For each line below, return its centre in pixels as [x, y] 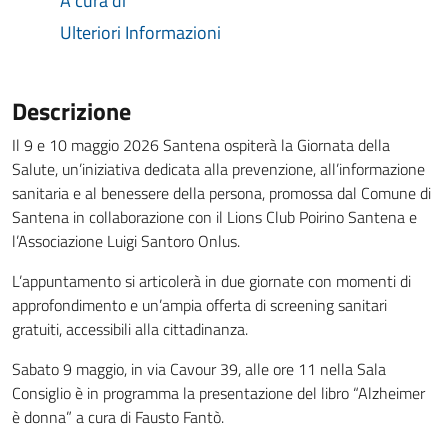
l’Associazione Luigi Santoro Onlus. [126, 241]
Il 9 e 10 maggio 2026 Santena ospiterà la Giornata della [201, 145]
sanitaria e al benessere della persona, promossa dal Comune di [221, 193]
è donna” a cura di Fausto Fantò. [118, 417]
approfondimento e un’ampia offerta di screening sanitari [199, 305]
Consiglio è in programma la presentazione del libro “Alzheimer [218, 393]
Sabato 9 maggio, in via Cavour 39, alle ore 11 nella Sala [199, 369]
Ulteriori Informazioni [140, 32]
